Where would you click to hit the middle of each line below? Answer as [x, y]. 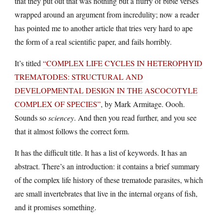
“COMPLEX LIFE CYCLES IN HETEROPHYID [123, 63]
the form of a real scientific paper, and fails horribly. [93, 41]
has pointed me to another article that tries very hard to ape [104, 28]
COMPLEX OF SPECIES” [58, 104]
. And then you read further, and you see [135, 117]
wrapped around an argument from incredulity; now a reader [107, 14]
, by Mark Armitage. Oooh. [143, 104]
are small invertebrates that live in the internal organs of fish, [106, 193]
